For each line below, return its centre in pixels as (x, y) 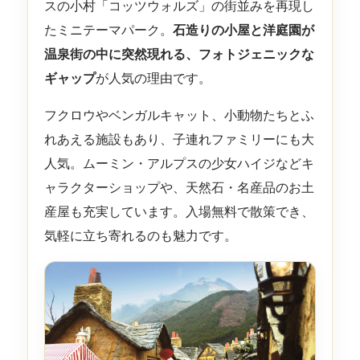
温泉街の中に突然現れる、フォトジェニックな (179, 54)
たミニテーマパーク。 (108, 30)
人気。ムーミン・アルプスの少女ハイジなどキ (179, 163)
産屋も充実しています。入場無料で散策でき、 (179, 211)
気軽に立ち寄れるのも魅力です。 (140, 235)
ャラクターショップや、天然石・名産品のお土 (179, 187)
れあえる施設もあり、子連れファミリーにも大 (179, 139)
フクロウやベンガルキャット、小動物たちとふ (179, 115)
